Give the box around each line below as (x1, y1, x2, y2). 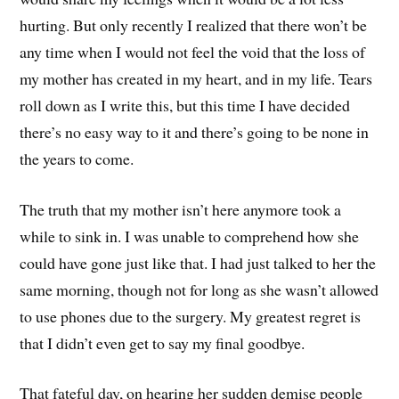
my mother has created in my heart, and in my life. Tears (20, 67, 373, 89)
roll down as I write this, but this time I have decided (20, 94, 351, 116)
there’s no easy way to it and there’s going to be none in (20, 120, 370, 142)
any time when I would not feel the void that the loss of (20, 40, 366, 62)
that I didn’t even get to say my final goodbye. (20, 331, 305, 354)
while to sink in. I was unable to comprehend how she (20, 224, 360, 247)
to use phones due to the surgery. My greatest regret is (20, 305, 362, 327)
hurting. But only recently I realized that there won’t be (20, 13, 368, 36)
